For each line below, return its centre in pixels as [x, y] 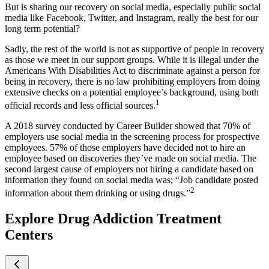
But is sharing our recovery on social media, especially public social [133, 7]
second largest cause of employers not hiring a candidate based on [129, 169]
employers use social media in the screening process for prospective [132, 137]
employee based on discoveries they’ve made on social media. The [131, 159]
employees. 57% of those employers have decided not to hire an [125, 148]
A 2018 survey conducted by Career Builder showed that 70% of [128, 126]
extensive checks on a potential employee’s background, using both [132, 92]
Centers [29, 235]
